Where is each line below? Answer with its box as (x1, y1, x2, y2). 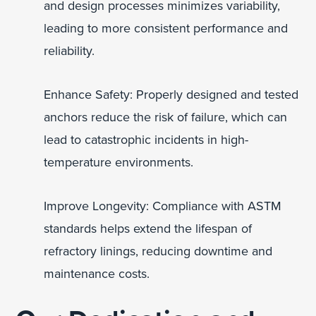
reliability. (44, 42, 95, 59)
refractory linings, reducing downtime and (44, 243, 273, 259)
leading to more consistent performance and (44, 20, 288, 36)
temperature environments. (44, 154, 194, 170)
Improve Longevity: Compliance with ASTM (44, 197, 282, 214)
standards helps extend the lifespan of (44, 220, 253, 236)
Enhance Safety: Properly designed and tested (44, 86, 299, 102)
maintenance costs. (44, 265, 150, 281)
